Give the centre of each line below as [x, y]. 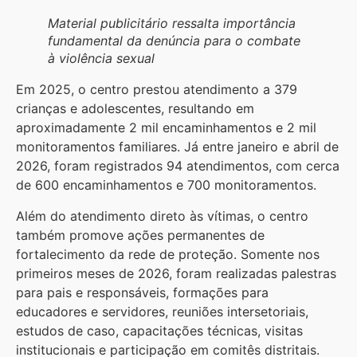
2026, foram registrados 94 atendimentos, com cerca [178, 166]
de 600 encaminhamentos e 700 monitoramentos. [166, 185]
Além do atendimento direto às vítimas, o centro [162, 216]
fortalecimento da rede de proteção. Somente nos [168, 254]
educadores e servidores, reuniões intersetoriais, [162, 311]
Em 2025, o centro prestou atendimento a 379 [157, 90]
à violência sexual [101, 59]
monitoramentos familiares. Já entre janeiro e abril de [177, 147]
